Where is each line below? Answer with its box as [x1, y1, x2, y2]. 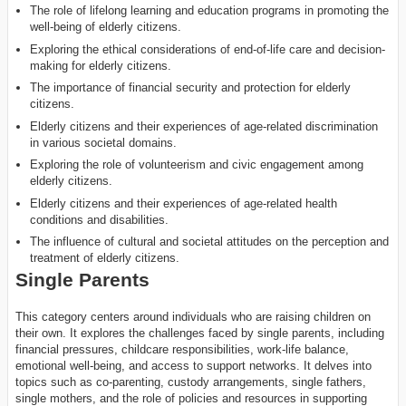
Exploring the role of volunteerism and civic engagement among [30, 158, 364, 171]
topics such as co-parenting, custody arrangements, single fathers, [15, 374, 366, 389]
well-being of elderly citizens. [30, 20, 182, 34]
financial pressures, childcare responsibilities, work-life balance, [15, 342, 349, 356]
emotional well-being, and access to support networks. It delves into [15, 358, 372, 372]
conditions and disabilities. [30, 212, 169, 227]
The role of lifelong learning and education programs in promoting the [30, 4, 390, 17]
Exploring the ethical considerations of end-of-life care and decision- [30, 42, 386, 56]
